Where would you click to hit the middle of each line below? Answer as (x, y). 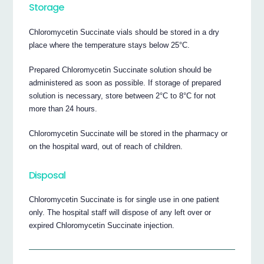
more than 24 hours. (63, 108)
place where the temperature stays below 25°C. (110, 45)
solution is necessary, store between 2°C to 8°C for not (123, 95)
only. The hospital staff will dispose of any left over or (120, 213)
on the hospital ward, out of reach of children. (106, 146)
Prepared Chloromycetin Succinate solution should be (121, 70)
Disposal (47, 175)
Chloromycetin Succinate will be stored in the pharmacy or (128, 133)
